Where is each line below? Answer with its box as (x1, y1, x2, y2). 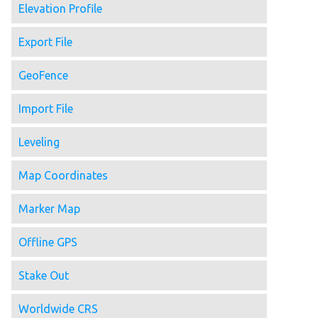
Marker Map (18, 202, 80, 216)
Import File (18, 102, 73, 116)
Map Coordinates (18, 169, 108, 182)
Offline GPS (18, 236, 77, 249)
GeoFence (18, 69, 68, 82)
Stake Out (18, 269, 69, 283)
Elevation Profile (18, 2, 102, 16)
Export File (18, 35, 72, 49)
